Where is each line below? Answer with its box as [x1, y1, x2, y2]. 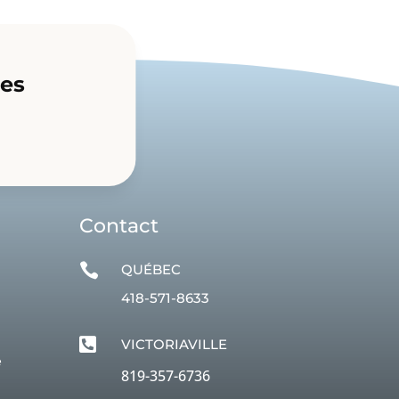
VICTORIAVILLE [121, 335, 228, 353]
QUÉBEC [121, 260, 182, 278]
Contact [79, 213, 159, 238]
